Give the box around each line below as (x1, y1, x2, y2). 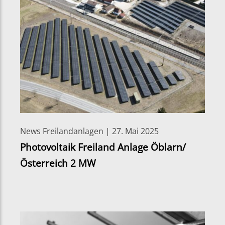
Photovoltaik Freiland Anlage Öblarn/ (20, 140, 186, 154)
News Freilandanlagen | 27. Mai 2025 (20, 125, 159, 137)
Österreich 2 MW (20, 156, 96, 170)
